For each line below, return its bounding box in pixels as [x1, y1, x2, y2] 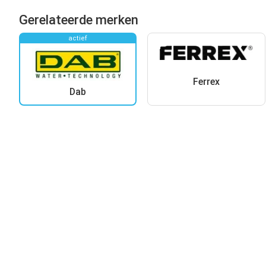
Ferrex [192, 76, 220, 88]
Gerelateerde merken [19, 12, 138, 27]
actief [68, 34, 88, 42]
